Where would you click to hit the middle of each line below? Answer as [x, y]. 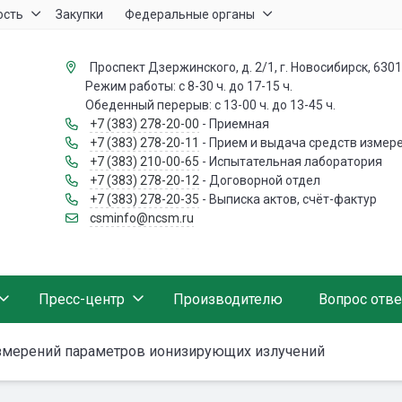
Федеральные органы [190, 14]
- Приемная [234, 124]
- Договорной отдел [259, 180]
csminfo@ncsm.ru [141, 218]
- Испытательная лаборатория [290, 162]
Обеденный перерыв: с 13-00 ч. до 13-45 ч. [200, 105]
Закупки [79, 14]
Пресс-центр [82, 299]
